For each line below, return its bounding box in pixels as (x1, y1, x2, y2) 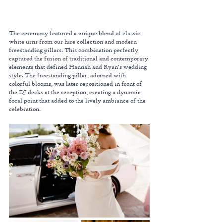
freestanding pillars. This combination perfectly (9, 46, 140, 54)
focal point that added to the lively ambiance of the (9, 96, 147, 104)
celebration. (9, 105, 41, 112)
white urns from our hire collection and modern (9, 37, 138, 45)
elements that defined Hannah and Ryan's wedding (9, 62, 148, 70)
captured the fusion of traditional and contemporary (9, 54, 150, 62)
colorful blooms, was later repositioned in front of (9, 79, 143, 87)
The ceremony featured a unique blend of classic (9, 29, 142, 37)
